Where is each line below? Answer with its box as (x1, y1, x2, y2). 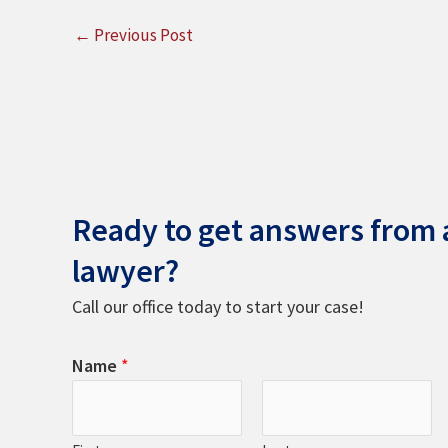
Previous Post (91, 23, 193, 46)
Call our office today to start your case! (72, 295, 364, 319)
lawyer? (72, 251, 179, 292)
